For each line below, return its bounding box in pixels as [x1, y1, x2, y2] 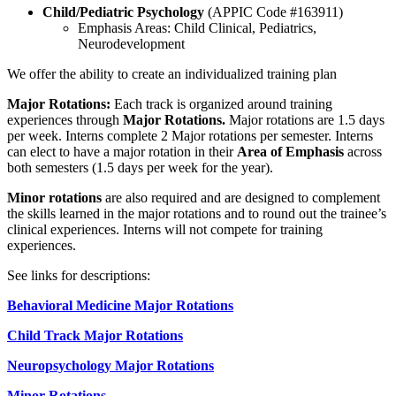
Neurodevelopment [78, 36, 185, 52]
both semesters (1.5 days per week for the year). [7, 160, 273, 176]
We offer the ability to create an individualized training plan [7, 66, 337, 82]
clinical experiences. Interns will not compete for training [7, 222, 323, 238]
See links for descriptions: [7, 268, 150, 284]
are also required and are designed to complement [102, 190, 380, 206]
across [347, 144, 382, 160]
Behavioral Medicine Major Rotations [7, 298, 233, 314]
